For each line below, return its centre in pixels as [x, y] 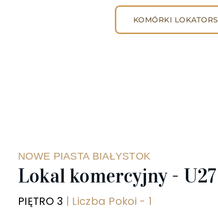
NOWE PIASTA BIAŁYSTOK [84, 156]
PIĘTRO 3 [41, 201]
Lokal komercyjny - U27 [117, 176]
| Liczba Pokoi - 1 [108, 201]
